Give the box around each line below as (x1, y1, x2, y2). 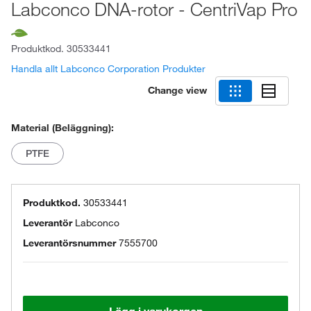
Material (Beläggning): (11, 121, 114, 134)
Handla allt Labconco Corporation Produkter (11, 62, 205, 75)
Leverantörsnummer (23, 237, 116, 249)
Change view (148, 83, 207, 96)
